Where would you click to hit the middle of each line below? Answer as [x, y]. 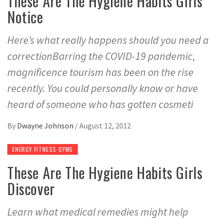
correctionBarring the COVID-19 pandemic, [101, 56]
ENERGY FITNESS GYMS [43, 149]
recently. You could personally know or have [103, 88]
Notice [25, 17]
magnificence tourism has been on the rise [100, 72]
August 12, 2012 [105, 125]
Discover [31, 188]
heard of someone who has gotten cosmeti [100, 104]
